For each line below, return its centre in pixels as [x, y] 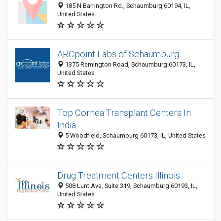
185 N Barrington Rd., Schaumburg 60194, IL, [127, 6]
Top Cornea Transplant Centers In [124, 113]
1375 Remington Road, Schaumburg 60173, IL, [129, 64]
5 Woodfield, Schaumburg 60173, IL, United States [135, 135]
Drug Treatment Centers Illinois [119, 175]
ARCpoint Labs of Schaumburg [118, 54]
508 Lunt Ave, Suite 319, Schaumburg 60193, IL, [130, 186]
